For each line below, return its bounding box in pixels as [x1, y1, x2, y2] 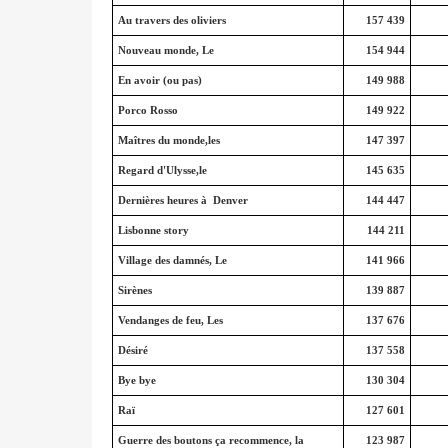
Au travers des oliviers [117, 14, 226, 26]
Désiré [117, 344, 148, 356]
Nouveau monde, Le [117, 44, 214, 56]
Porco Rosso [117, 104, 178, 116]
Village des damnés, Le [117, 254, 227, 266]
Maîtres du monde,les [117, 134, 220, 146]
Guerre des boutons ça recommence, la [117, 434, 304, 446]
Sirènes [117, 284, 152, 296]
